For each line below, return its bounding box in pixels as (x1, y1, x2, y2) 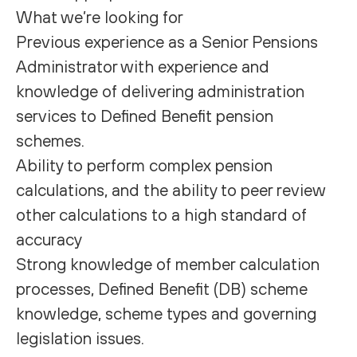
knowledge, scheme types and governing (16, 304, 316, 323)
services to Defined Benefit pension (16, 106, 273, 125)
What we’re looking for (16, 7, 183, 26)
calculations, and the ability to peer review (16, 180, 325, 199)
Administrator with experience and (16, 57, 269, 76)
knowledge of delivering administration (16, 81, 304, 100)
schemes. (16, 131, 84, 150)
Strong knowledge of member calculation (16, 254, 320, 273)
